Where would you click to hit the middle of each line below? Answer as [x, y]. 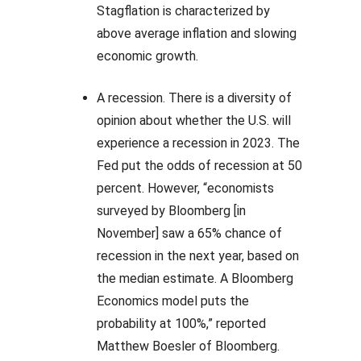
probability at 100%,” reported [181, 324]
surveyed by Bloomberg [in [171, 211]
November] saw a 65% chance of [189, 233]
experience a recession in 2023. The [198, 143]
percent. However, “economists [185, 188]
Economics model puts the [173, 301]
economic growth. [149, 56]
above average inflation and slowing [197, 33]
